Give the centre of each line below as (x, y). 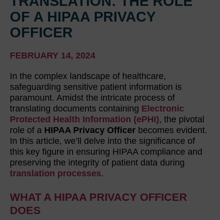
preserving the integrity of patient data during (97, 163)
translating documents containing (76, 109)
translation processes (55, 174)
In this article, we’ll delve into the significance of (102, 141)
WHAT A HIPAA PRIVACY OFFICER (98, 197)
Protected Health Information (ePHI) (84, 120)
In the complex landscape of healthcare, (88, 76)
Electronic (163, 109)
